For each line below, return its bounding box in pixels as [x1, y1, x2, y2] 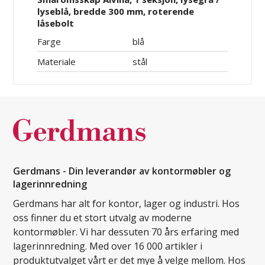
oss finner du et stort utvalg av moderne [13, 211, 192, 225]
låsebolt [37, 17, 75, 30]
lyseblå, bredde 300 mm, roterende [37, 5, 195, 18]
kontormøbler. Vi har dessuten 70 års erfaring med [13, 225, 240, 239]
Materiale [37, 56, 76, 68]
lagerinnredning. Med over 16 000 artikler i [13, 240, 203, 253]
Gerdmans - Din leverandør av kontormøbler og [13, 164, 231, 178]
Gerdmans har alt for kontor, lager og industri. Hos [13, 197, 240, 211]
